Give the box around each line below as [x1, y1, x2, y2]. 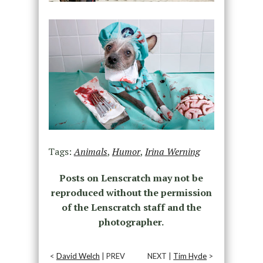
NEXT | [147, 251, 174, 261]
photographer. [99, 215, 164, 229]
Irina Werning [144, 145, 200, 159]
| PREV [99, 251, 125, 261]
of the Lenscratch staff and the [61, 201, 201, 214]
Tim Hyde [173, 251, 207, 261]
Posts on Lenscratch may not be [59, 171, 204, 185]
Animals [73, 145, 107, 159]
